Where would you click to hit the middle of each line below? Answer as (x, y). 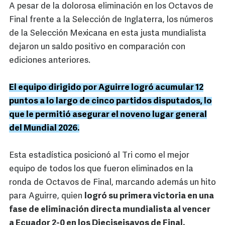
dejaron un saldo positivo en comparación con (97, 47)
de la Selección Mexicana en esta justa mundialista (108, 34)
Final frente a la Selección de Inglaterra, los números (111, 20)
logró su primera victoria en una (149, 196)
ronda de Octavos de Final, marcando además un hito (113, 183)
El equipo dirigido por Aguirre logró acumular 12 (106, 88)
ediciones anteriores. (51, 61)
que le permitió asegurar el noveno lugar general (108, 115)
